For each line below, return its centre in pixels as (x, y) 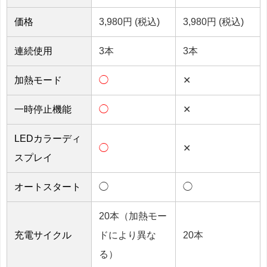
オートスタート (48, 187)
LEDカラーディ (48, 138)
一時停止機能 (43, 109)
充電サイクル (43, 235)
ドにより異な (128, 235)
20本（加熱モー (133, 216)
